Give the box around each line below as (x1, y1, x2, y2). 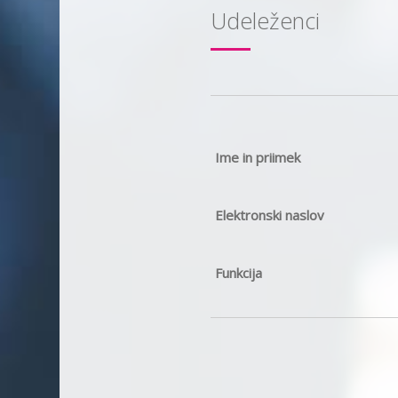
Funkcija (215, 264, 262, 282)
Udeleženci (211, 5, 320, 36)
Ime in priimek (215, 148, 300, 166)
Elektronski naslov (215, 206, 324, 224)
